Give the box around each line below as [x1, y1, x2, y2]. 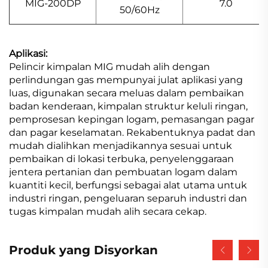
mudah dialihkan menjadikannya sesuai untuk [9, 139, 232, 151]
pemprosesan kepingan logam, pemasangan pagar [9, 113, 254, 125]
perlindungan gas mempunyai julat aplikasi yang [9, 74, 243, 86]
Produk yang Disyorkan [9, 242, 158, 257]
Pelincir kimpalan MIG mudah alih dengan [9, 60, 210, 72]
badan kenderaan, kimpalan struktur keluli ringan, [9, 100, 248, 112]
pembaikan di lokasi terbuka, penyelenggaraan [9, 153, 234, 165]
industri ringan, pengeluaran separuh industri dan [9, 192, 247, 204]
